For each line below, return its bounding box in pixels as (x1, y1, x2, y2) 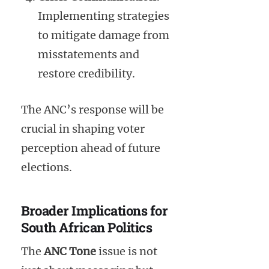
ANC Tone (44, 244, 96, 259)
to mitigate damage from (38, 28, 169, 42)
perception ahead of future (21, 141, 160, 155)
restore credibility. (38, 66, 135, 80)
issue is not (96, 244, 157, 259)
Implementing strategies (38, 8, 169, 23)
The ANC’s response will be (21, 102, 164, 116)
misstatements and (38, 47, 139, 61)
